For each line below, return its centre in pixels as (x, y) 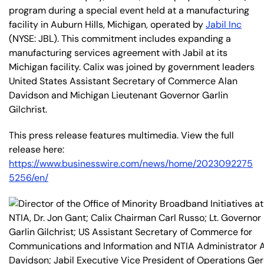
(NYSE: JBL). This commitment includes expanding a (120, 38)
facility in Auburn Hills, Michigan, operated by (107, 24)
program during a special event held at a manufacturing (129, 10)
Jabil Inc (224, 24)
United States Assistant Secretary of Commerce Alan (123, 81)
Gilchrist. (28, 109)
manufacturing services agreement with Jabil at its (118, 52)
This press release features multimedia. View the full (121, 135)
